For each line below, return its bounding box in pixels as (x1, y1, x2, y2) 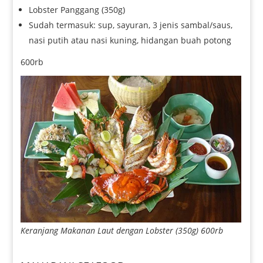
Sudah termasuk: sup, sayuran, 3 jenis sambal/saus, (29, 19, 233, 31)
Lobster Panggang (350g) (29, 4, 126, 15)
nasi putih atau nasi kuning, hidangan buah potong (29, 34, 232, 46)
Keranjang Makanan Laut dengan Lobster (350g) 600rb (21, 225, 224, 237)
